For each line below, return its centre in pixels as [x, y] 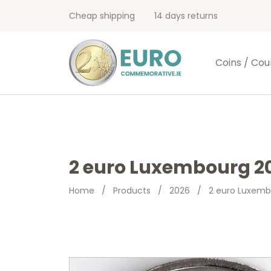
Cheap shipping [102, 16]
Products [132, 191]
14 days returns [186, 16]
